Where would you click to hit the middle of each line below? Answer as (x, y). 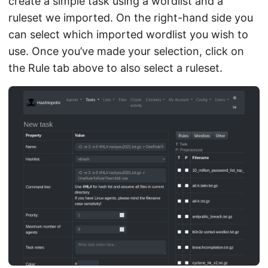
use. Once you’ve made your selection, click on (126, 51)
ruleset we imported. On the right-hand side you (131, 18)
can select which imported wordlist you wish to (128, 35)
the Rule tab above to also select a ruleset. (115, 68)
